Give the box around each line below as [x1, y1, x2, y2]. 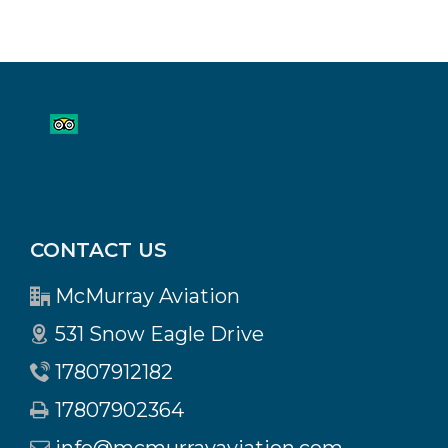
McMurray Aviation [55, 284, 240, 308]
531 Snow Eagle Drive [55, 322, 264, 346]
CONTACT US [30, 238, 167, 262]
